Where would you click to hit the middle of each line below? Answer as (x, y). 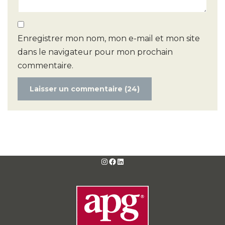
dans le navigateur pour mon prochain (95, 52)
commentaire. (45, 65)
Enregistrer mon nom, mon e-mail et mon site (109, 38)
